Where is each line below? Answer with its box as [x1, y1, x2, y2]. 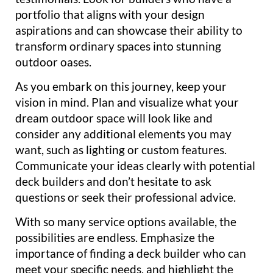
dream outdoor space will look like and [15, 110, 213, 125]
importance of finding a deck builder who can [15, 246, 246, 261]
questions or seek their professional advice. [15, 190, 236, 204]
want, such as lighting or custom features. [15, 142, 227, 157]
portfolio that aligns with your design [15, 7, 205, 21]
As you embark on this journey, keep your [15, 79, 227, 93]
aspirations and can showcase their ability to [15, 23, 243, 37]
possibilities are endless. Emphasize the [15, 230, 214, 245]
